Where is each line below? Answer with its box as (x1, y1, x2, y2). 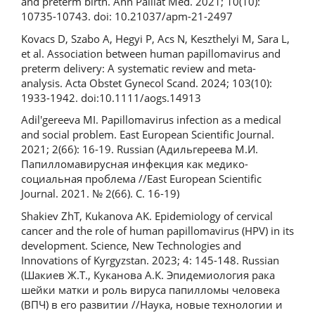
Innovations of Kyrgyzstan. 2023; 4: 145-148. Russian (21, 252, 279, 267)
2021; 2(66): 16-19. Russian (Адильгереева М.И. (21, 142, 258, 157)
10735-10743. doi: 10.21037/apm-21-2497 (21, 9, 233, 24)
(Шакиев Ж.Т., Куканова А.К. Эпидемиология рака (21, 267, 275, 282)
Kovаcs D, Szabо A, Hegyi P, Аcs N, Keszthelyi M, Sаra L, (21, 31, 290, 46)
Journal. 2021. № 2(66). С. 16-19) (21, 186, 179, 201)
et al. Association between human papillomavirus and (21, 46, 281, 60)
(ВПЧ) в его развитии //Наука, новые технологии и (21, 297, 283, 311)
